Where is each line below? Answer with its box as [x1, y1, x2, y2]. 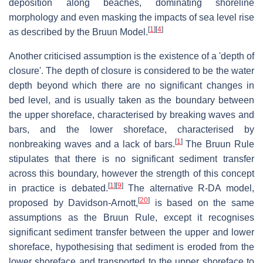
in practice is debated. [9, 183, 108, 193]
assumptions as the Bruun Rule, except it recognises [9, 212, 254, 222]
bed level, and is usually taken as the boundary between [9, 95, 254, 105]
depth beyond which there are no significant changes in [9, 80, 254, 90]
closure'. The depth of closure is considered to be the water [9, 65, 254, 76]
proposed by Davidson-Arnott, [9, 197, 139, 208]
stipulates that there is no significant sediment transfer [9, 153, 254, 164]
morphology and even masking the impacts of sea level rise [9, 12, 254, 22]
